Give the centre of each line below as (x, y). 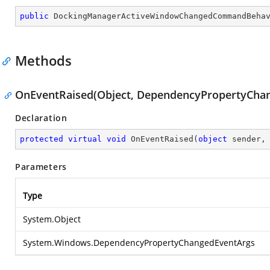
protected (42, 139)
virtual (85, 139)
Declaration (41, 118)
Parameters (41, 167)
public (34, 16)
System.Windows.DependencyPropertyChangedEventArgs (139, 243)
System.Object (52, 219)
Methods (43, 60)
